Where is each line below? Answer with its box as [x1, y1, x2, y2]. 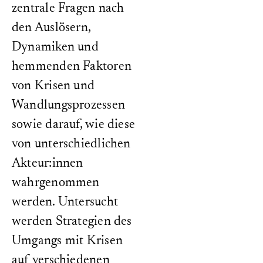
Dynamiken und [12, 41, 99, 54]
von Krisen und [12, 80, 95, 93]
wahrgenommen [12, 177, 100, 190]
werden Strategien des [12, 215, 132, 228]
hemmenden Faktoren [12, 60, 131, 73]
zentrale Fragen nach [12, 2, 124, 15]
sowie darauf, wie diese [12, 119, 136, 131]
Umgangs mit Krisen [12, 235, 123, 248]
